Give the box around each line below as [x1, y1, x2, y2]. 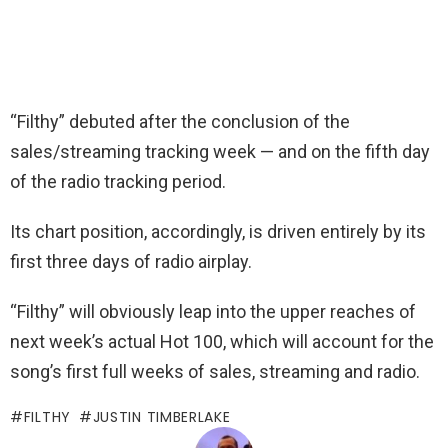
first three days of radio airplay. [10, 251, 252, 272]
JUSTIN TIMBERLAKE [92, 407, 231, 427]
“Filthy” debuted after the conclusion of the [10, 111, 350, 132]
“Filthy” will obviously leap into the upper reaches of [10, 301, 416, 322]
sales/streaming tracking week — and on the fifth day [10, 141, 430, 162]
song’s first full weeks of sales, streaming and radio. [10, 361, 420, 382]
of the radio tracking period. [10, 171, 226, 192]
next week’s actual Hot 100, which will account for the [10, 331, 434, 352]
